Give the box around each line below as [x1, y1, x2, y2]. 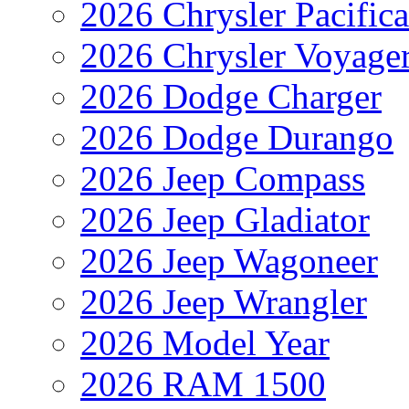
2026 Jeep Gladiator [80, 199, 370, 239]
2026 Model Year [80, 322, 330, 362]
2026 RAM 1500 [80, 363, 326, 404]
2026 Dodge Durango [80, 117, 393, 157]
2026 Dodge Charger [80, 76, 382, 116]
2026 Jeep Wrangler [80, 281, 367, 321]
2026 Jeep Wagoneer [80, 240, 378, 280]
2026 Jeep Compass [80, 158, 365, 198]
